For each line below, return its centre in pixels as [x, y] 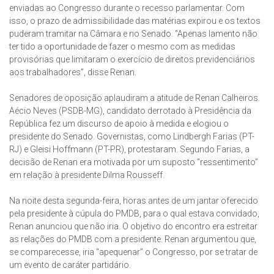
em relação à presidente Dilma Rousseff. [87, 175]
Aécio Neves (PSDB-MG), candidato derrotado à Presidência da [130, 111]
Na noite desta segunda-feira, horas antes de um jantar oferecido [134, 201]
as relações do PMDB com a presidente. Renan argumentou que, [133, 239]
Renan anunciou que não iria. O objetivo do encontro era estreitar [133, 227]
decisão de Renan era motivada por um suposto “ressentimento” [134, 162]
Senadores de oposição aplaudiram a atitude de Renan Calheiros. [135, 98]
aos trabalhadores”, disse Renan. [73, 72]
